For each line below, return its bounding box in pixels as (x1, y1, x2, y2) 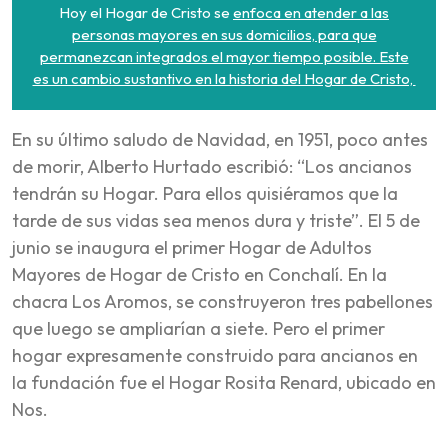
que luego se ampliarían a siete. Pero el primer (12, 316, 385, 340)
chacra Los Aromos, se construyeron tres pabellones (12, 289, 433, 313)
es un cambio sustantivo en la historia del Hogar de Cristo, (32, 68, 416, 88)
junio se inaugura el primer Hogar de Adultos (12, 235, 372, 259)
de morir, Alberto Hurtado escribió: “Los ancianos (12, 154, 412, 178)
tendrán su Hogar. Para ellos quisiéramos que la (12, 181, 398, 205)
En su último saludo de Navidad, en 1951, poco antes (12, 127, 428, 151)
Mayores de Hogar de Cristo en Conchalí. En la (12, 262, 387, 286)
